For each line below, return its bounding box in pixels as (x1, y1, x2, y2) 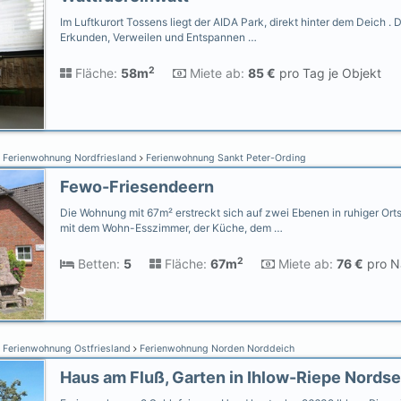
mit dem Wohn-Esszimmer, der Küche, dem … (60, 221, 283, 235)
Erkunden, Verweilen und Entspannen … (60, 30, 257, 44)
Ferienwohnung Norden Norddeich (137, 343, 294, 354)
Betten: (74, 256, 120, 271)
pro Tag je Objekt (276, 65, 381, 81)
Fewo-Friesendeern (60, 177, 214, 196)
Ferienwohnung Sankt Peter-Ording (143, 152, 306, 164)
